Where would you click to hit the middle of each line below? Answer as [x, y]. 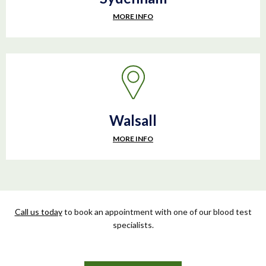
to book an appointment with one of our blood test [157, 212]
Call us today [38, 212]
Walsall [133, 120]
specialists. [133, 225]
